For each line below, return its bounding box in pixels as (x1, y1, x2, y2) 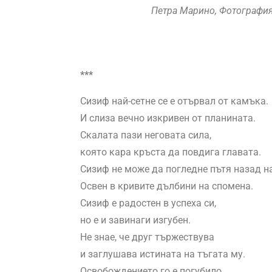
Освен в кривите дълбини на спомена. (80, 180, 253, 192)
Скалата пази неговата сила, (80, 129, 211, 141)
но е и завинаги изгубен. (80, 214, 191, 226)
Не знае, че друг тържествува (80, 231, 214, 243)
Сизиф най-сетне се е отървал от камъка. (80, 95, 268, 107)
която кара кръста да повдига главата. (80, 146, 261, 158)
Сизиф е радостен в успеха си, (80, 197, 216, 209)
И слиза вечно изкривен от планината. (80, 112, 256, 124)
